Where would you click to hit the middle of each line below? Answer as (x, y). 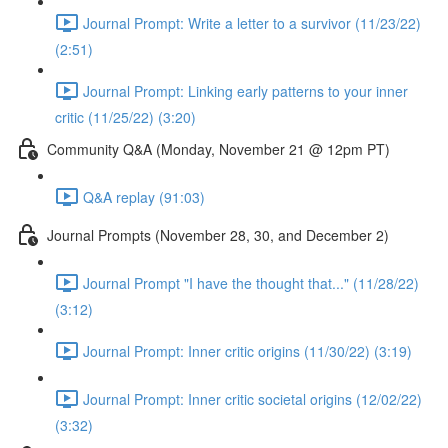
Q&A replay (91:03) (144, 196)
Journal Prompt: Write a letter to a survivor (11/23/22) (252, 22)
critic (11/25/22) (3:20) (125, 117)
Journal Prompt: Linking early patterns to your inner (245, 90)
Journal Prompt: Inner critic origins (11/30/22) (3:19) (247, 350)
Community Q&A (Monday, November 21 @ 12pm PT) (218, 148)
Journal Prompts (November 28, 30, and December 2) (218, 234)
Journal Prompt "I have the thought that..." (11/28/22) (251, 282)
